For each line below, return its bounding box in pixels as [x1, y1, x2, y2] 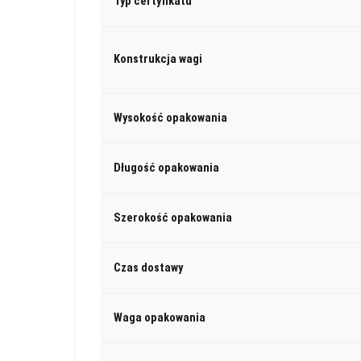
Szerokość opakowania [114, 210, 232, 225]
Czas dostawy [114, 260, 183, 275]
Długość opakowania [114, 160, 219, 175]
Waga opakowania [114, 310, 205, 325]
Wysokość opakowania [114, 110, 227, 125]
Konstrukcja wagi [114, 52, 202, 66]
